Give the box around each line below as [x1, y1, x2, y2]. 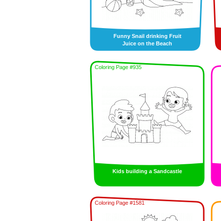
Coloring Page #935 [95, 64, 142, 70]
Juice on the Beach [122, 40, 172, 46]
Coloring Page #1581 [95, 200, 145, 206]
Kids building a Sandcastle [112, 168, 182, 174]
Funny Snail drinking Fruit [113, 33, 182, 39]
